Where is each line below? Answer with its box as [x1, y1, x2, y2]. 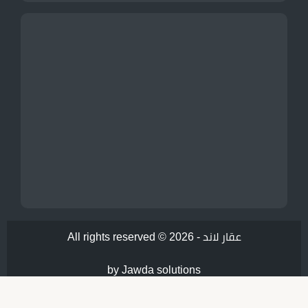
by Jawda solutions [107, 264, 201, 276]
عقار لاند [202, 231, 241, 243]
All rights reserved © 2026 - [67, 231, 203, 243]
